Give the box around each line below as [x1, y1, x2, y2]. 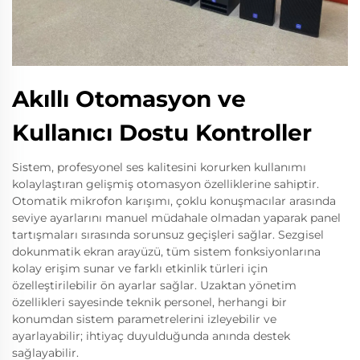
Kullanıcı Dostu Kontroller [12, 118, 312, 146]
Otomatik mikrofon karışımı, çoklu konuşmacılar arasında [12, 193, 336, 208]
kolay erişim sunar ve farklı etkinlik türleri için [12, 260, 268, 276]
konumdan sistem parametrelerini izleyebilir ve [12, 311, 276, 326]
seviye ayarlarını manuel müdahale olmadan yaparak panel [12, 210, 341, 225]
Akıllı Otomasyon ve [12, 84, 246, 112]
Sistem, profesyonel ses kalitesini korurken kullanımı [12, 159, 306, 174]
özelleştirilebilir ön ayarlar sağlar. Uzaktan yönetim [12, 277, 297, 292]
